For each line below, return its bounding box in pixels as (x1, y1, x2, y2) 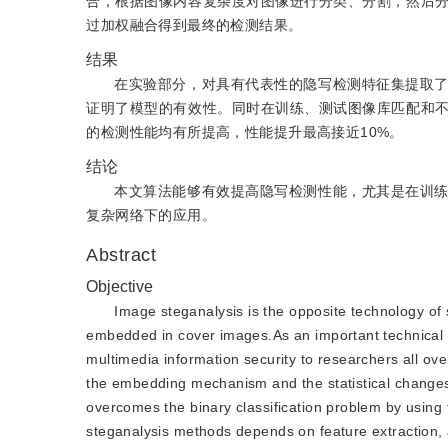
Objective (86, 278, 154, 295)
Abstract (86, 245, 163, 265)
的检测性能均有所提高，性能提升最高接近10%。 (86, 124, 404, 140)
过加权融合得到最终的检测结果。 (86, 17, 303, 33)
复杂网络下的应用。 (86, 207, 217, 223)
